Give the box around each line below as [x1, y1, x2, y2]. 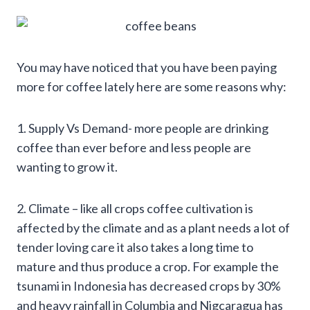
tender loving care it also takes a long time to [17, 239, 253, 255]
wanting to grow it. [17, 158, 118, 174]
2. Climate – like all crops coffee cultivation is [17, 200, 253, 216]
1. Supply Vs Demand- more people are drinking [17, 120, 268, 136]
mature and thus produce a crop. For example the [17, 258, 279, 274]
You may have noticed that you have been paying [17, 59, 277, 75]
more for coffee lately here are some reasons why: [17, 78, 286, 94]
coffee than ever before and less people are [17, 139, 251, 155]
